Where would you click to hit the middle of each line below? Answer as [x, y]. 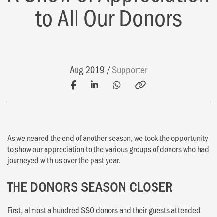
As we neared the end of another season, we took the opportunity [108, 137]
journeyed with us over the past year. [64, 160]
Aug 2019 [87, 70]
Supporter [130, 70]
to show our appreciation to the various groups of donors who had [108, 148]
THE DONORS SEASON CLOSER [90, 186]
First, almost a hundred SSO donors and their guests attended [104, 209]
